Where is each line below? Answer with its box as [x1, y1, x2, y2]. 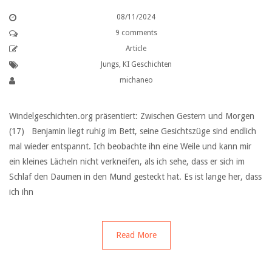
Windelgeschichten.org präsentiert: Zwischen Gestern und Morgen [9, 111, 254, 121]
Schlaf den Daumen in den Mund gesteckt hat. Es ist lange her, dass [9, 172, 262, 182]
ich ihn [9, 187, 33, 197]
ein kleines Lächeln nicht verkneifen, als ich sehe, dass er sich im [9, 157, 245, 167]
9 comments [115, 29, 157, 38]
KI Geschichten [122, 60, 172, 69]
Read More [115, 230, 157, 240]
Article [126, 44, 146, 53]
